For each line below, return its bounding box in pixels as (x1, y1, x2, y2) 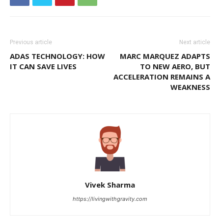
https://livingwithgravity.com (73, 195, 147, 202)
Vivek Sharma (85, 179, 135, 190)
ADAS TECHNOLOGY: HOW (10, 51, 105, 61)
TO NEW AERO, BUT (140, 61, 210, 71)
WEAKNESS (170, 82, 210, 92)
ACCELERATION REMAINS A (113, 71, 210, 82)
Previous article (10, 38, 52, 46)
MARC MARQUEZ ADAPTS (120, 51, 210, 61)
